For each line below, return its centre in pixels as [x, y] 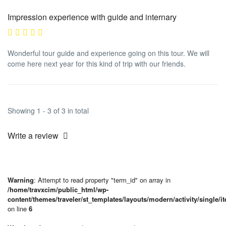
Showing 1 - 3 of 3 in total [48, 110]
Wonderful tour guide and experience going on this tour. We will [108, 53]
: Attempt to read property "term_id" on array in [102, 180]
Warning [21, 180]
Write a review [34, 135]
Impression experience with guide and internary [92, 17]
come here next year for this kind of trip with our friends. [97, 63]
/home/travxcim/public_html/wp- [58, 189]
